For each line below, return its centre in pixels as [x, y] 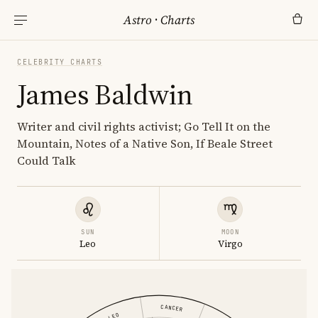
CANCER [172, 308]
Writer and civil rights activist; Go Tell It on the [144, 126]
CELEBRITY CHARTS [60, 62]
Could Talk [46, 160]
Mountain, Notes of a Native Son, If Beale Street [145, 143]
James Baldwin [105, 94]
